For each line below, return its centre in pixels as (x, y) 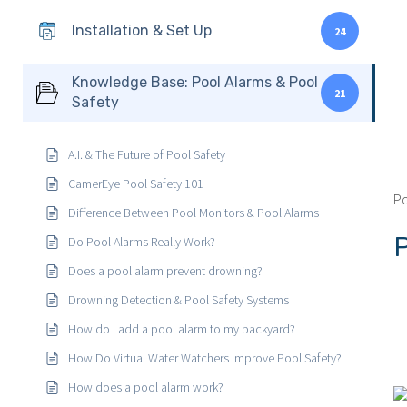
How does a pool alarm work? (146, 387)
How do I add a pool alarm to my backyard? (182, 329)
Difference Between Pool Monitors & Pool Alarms (194, 213)
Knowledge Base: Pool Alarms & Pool (195, 82)
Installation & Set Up (142, 30)
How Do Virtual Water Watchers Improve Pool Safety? (205, 358)
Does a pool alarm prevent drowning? (165, 271)
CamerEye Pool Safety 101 (136, 184)
